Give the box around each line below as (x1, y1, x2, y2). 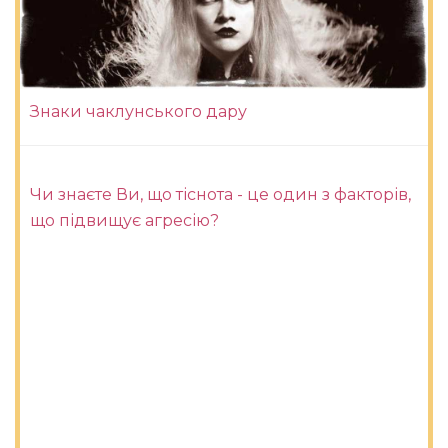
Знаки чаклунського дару (30, 102, 247, 122)
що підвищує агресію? (30, 211, 219, 231)
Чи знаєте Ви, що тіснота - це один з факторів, (30, 185, 411, 205)
